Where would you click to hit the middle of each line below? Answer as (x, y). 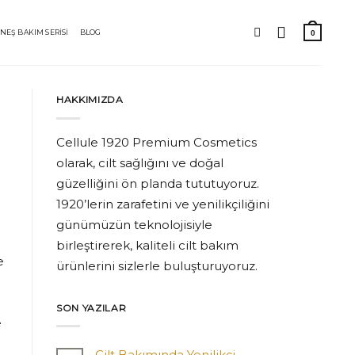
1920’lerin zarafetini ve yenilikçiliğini (163, 204)
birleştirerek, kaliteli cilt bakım (147, 245)
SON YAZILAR (92, 307)
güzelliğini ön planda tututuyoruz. (158, 183)
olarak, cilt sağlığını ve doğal (140, 162)
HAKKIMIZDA (90, 99)
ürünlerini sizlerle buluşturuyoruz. (157, 265)
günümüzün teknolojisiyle (134, 224)
